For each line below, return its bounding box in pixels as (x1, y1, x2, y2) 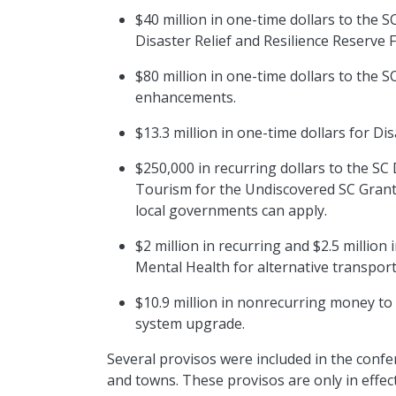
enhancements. (134, 88, 240, 108)
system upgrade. (134, 314, 245, 334)
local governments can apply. (134, 201, 327, 221)
